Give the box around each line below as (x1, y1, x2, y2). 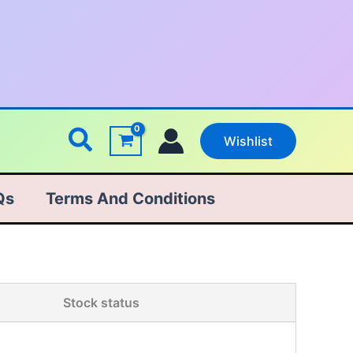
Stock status (62, 295, 139, 310)
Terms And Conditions (46, 189, 215, 208)
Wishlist (224, 133, 273, 149)
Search (67, 122, 156, 155)
